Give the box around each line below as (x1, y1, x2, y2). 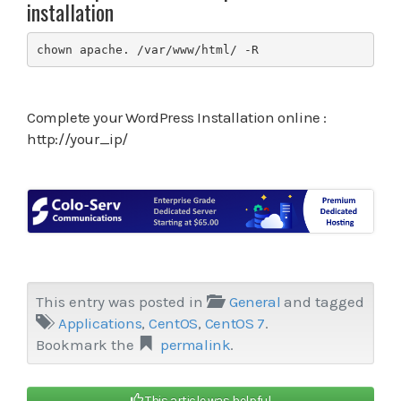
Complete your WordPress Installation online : (27, 108, 328, 127)
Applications (58, 313, 142, 332)
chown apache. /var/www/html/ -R (36, 42, 259, 56)
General (229, 292, 281, 311)
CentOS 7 (204, 313, 265, 332)
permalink (160, 335, 231, 354)
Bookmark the (36, 335, 138, 354)
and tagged (280, 292, 365, 311)
